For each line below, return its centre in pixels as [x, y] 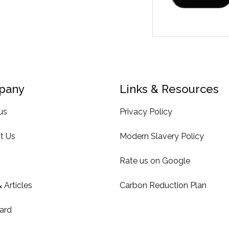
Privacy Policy [146, 111]
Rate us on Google [155, 161]
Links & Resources [169, 89]
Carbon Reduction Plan [163, 185]
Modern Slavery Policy [162, 136]
